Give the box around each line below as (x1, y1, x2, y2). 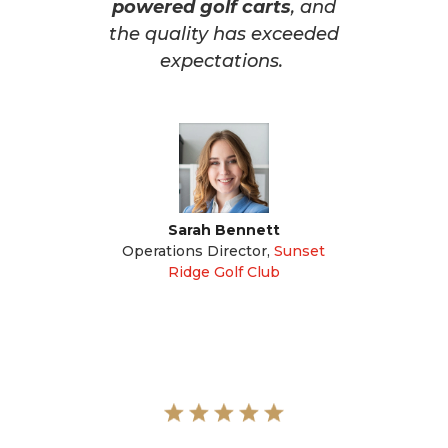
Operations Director (122, 241, 268, 260)
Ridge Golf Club (167, 262, 280, 281)
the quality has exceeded (108, 22, 339, 45)
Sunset (274, 241, 326, 260)
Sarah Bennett (167, 220, 280, 239)
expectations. (159, 49, 288, 72)
